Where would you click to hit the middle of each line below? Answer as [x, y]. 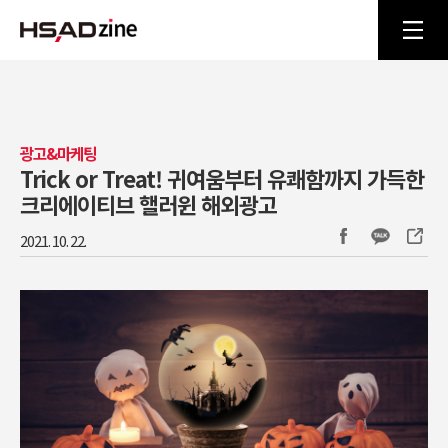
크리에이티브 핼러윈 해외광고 [148, 204]
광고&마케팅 [58, 153]
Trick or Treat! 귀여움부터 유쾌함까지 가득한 [222, 178]
